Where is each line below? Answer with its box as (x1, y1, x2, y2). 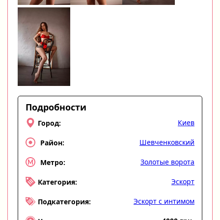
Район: (40, 137, 64, 147)
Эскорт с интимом (134, 196, 194, 206)
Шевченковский (139, 137, 194, 147)
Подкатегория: (38, 196, 91, 206)
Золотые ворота (140, 157, 194, 166)
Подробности (26, 101, 86, 113)
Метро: (40, 157, 65, 167)
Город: (38, 118, 61, 128)
